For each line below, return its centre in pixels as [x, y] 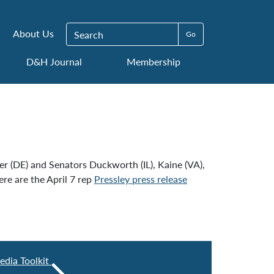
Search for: [88, 29]
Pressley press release [141, 179]
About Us [33, 33]
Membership [153, 61]
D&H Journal [54, 61]
